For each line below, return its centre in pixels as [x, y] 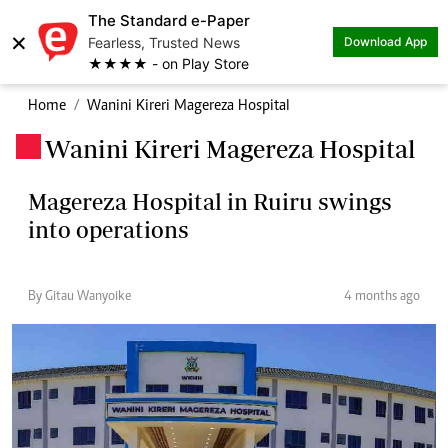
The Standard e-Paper [169, 20]
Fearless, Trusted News [164, 42]
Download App [385, 41]
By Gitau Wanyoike [79, 297]
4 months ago [382, 297]
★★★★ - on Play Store [168, 63]
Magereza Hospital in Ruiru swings [210, 201]
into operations [108, 229]
